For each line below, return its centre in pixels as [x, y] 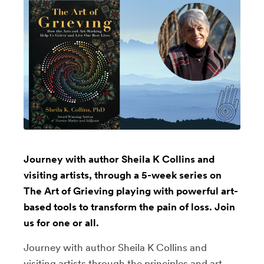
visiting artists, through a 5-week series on [123, 175]
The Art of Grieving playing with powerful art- [131, 191]
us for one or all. [61, 222]
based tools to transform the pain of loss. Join [129, 207]
